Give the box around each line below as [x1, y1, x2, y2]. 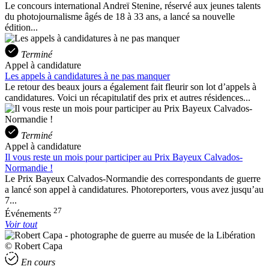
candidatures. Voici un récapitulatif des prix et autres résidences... [5, 92, 250, 103]
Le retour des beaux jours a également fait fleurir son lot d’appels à [5, 81, 256, 92]
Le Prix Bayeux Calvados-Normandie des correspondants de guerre [5, 173, 261, 184]
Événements [5, 208, 53, 219]
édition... [5, 22, 38, 32]
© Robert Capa [5, 241, 62, 252]
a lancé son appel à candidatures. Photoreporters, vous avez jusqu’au [5, 184, 264, 195]
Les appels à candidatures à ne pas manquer [5, 70, 170, 81]
